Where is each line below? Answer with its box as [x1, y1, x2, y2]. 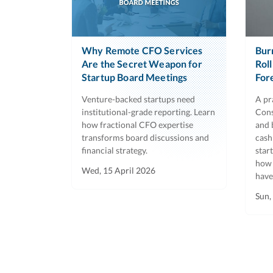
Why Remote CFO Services [82, 44, 203, 56]
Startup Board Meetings [82, 71, 188, 83]
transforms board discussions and [82, 132, 209, 143]
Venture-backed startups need [82, 93, 195, 104]
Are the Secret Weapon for [82, 57, 202, 69]
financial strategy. [82, 144, 147, 155]
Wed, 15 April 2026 [82, 165, 155, 175]
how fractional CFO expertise [82, 119, 193, 130]
